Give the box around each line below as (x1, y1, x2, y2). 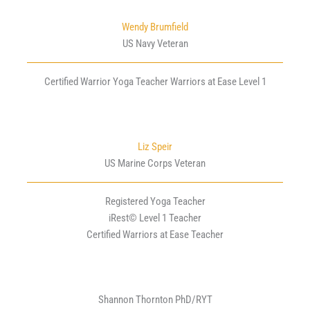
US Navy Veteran (122, 37, 188, 51)
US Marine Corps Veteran (104, 157, 206, 170)
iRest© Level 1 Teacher (109, 212, 201, 225)
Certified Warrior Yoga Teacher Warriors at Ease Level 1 (44, 75, 266, 89)
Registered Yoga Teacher (104, 195, 206, 208)
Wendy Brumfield (122, 21, 188, 34)
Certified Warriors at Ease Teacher (86, 228, 224, 241)
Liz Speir (138, 140, 172, 154)
